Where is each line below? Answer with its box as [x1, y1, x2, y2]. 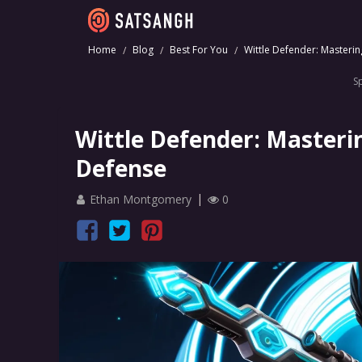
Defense [75, 153, 166, 183]
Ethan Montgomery [90, 192, 192, 207]
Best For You [170, 43, 228, 57]
